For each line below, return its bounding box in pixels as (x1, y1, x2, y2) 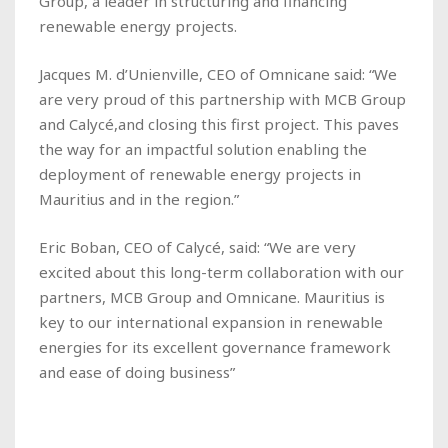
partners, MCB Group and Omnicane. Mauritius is (39, 286, 385, 307)
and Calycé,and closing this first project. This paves (39, 113, 399, 134)
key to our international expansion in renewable (39, 311, 383, 332)
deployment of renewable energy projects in (39, 163, 361, 184)
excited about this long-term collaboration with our (39, 261, 404, 282)
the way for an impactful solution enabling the (39, 138, 367, 159)
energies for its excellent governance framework (39, 336, 391, 357)
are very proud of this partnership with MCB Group (39, 88, 406, 109)
